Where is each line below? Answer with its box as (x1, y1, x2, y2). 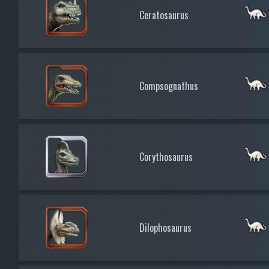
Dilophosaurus (139, 220, 192, 235)
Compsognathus (139, 78, 198, 93)
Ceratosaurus (139, 7, 189, 22)
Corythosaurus (139, 149, 193, 164)
